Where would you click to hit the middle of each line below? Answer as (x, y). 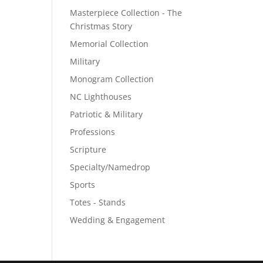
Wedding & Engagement (118, 220)
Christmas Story (101, 26)
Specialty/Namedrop (110, 167)
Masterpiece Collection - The (126, 13)
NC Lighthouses (101, 97)
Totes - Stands (98, 202)
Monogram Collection (112, 79)
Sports (83, 185)
